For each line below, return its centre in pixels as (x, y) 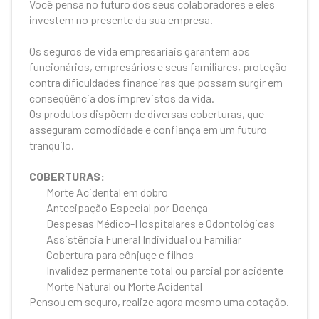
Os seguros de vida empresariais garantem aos (140, 51)
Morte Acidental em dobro (108, 192)
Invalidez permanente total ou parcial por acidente (165, 270)
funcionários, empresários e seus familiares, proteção (158, 67)
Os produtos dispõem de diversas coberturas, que (147, 114)
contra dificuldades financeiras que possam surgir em (156, 82)
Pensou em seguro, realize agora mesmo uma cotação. (159, 302)
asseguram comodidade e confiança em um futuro (148, 129)
